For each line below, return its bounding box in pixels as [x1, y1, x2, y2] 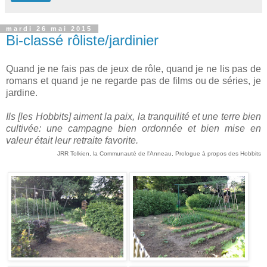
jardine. [6, 87, 38, 98]
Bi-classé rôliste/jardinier [6, 32, 159, 48]
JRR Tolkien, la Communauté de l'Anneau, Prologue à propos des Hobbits [57, 150, 261, 157]
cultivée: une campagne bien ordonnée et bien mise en [6, 123, 261, 133]
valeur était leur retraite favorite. [6, 135, 141, 145]
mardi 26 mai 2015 [6, 24, 92, 32]
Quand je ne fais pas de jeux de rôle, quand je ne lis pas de [6, 63, 261, 74]
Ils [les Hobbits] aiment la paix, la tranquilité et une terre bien [6, 111, 261, 122]
